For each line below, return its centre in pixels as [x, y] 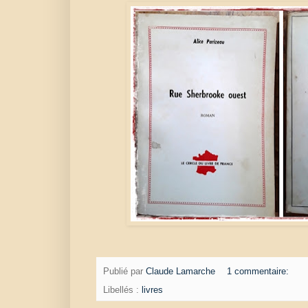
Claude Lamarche [180, 271]
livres [152, 290]
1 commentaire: [259, 271]
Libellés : [122, 290]
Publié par [124, 271]
